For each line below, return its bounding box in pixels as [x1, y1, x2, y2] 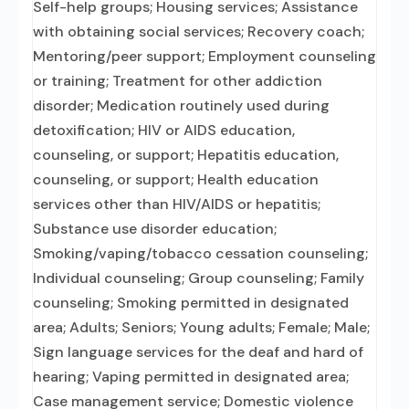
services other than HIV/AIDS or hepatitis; [33, 194, 320, 214]
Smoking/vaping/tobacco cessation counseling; [33, 244, 368, 263]
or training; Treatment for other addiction [33, 71, 322, 90]
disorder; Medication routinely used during [33, 96, 330, 115]
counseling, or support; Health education [33, 170, 319, 189]
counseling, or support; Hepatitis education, [33, 145, 339, 164]
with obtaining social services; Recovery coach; [33, 22, 364, 41]
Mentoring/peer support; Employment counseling [33, 47, 376, 66]
